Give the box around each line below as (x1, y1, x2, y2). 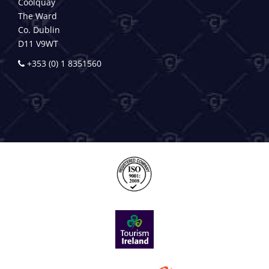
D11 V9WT (18, 37, 58, 49)
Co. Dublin (18, 23, 60, 35)
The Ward (18, 10, 57, 22)
